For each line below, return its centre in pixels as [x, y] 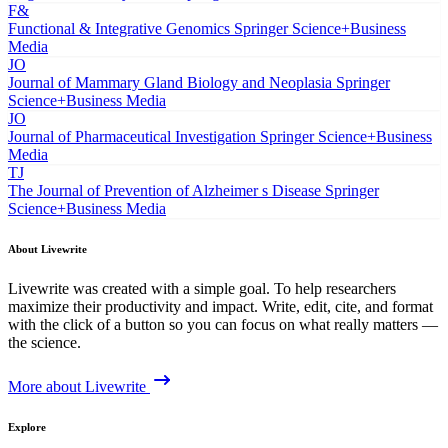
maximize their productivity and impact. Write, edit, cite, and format [220, 307]
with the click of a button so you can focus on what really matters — [223, 325]
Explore [27, 427]
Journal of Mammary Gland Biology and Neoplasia [170, 83]
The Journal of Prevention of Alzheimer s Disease [164, 191]
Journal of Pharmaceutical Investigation [132, 137]
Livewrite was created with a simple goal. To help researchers [202, 289]
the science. [44, 343]
